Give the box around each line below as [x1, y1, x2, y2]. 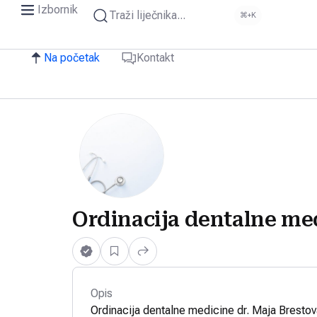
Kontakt [137, 51, 174, 64]
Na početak [44, 51, 100, 64]
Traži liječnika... [109, 8, 185, 22]
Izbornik [38, 3, 78, 16]
